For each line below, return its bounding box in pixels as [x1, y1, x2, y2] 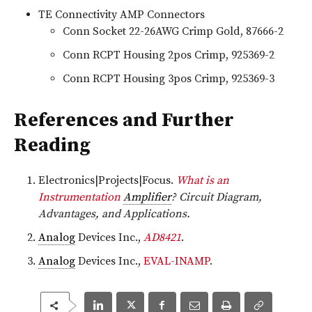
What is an [176, 173, 229, 187]
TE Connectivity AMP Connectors [38, 7, 205, 22]
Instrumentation [38, 189, 123, 204]
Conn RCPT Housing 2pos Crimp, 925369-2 [63, 47, 274, 62]
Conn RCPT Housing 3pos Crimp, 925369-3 [63, 71, 274, 86]
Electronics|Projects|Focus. [38, 173, 176, 187]
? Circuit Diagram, [171, 189, 262, 204]
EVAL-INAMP [143, 253, 210, 268]
